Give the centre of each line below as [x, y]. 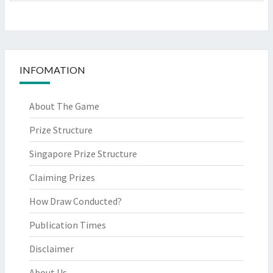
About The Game [64, 106]
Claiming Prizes [62, 177]
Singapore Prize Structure [83, 154]
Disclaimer [51, 249]
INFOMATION [52, 70]
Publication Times [68, 225]
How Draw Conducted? [76, 201]
